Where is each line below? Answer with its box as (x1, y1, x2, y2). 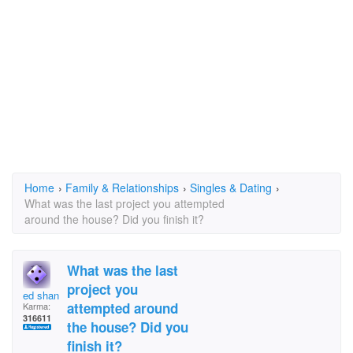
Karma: (23, 299, 50, 312)
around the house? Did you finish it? (24, 211, 204, 227)
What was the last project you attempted (24, 195, 225, 211)
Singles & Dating (190, 180, 272, 195)
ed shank (23, 288, 65, 303)
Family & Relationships (65, 180, 179, 195)
